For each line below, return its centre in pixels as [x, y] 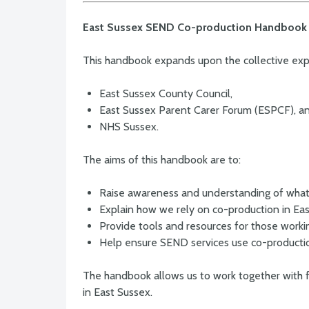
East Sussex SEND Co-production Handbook [195, 28]
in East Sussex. [118, 292]
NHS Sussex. [129, 127]
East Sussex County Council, [166, 94]
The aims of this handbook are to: [162, 160]
